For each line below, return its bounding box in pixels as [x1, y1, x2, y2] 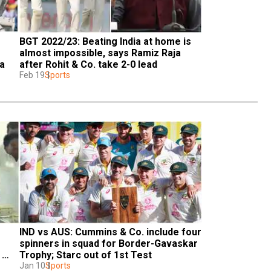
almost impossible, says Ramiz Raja [19, 47, 181, 59]
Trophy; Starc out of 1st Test [19, 249, 152, 261]
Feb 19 [19, 70, 45, 80]
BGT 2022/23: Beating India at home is [19, 35, 191, 47]
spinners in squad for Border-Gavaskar [19, 237, 198, 249]
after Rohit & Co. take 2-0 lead [19, 58, 157, 70]
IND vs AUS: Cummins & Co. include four [19, 226, 201, 238]
